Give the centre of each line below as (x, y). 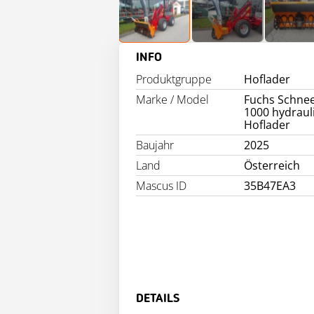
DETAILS (158, 299)
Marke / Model (172, 100)
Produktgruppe (174, 79)
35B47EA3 (270, 186)
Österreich (272, 165)
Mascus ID (161, 186)
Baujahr (155, 145)
